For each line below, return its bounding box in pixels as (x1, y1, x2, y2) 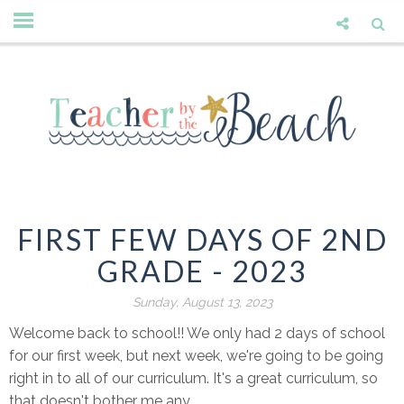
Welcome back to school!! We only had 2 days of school (9, 325, 385, 343)
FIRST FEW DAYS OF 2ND (16, 222, 388, 258)
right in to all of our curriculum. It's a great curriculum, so (9, 370, 378, 388)
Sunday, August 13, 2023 (132, 295, 272, 310)
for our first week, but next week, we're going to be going (9, 347, 383, 365)
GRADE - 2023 (96, 253, 308, 289)
